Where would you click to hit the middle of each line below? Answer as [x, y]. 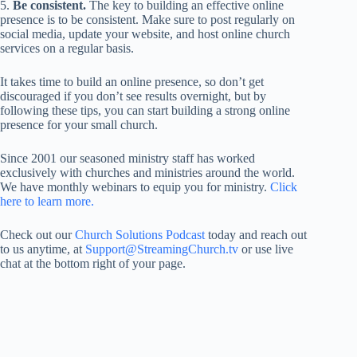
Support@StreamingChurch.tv [162, 249]
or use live [266, 249]
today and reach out [256, 235]
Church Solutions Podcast [140, 235]
